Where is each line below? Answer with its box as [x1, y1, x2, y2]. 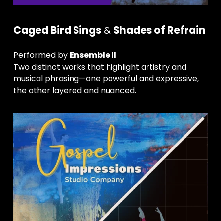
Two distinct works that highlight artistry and [13, 61, 186, 73]
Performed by [13, 49, 70, 61]
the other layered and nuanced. [13, 84, 136, 96]
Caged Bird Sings [13, 23, 101, 37]
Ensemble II [69, 49, 116, 61]
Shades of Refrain [113, 23, 206, 37]
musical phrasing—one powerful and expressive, [13, 73, 199, 84]
